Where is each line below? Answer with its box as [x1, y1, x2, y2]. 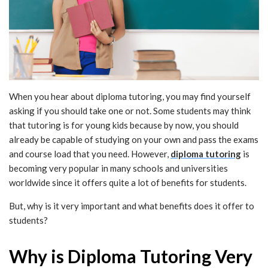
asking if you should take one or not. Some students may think [9, 105, 251, 117]
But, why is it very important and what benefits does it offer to [9, 200, 254, 212]
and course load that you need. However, [9, 148, 170, 160]
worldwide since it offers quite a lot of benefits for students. [9, 177, 246, 188]
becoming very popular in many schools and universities [9, 163, 228, 174]
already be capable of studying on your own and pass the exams [9, 134, 258, 145]
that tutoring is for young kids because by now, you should [9, 120, 239, 131]
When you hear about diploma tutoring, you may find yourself [9, 91, 251, 102]
